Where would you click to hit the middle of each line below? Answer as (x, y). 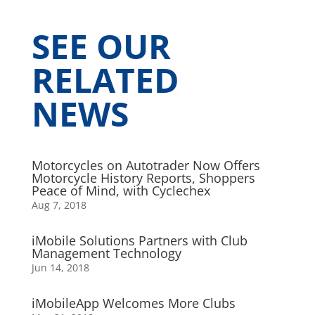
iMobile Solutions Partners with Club (139, 240)
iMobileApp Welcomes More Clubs (133, 303)
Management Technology (106, 253)
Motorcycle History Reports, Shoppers (143, 178)
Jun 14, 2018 (60, 267)
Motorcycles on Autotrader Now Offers (146, 165)
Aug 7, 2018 (59, 205)
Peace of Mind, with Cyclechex (121, 190)
